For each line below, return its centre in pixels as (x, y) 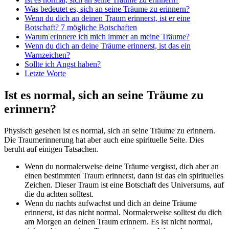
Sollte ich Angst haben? (63, 64)
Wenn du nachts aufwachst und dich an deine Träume (111, 203)
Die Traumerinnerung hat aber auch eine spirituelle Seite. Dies (104, 140)
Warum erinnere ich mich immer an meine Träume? (107, 37)
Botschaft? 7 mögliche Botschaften (81, 28)
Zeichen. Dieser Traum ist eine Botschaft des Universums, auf (124, 185)
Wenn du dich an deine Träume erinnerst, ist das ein (108, 46)
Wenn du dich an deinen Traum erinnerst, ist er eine (107, 18)
